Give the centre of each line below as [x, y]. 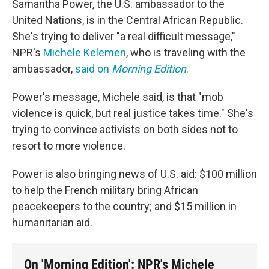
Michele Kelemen [85, 53]
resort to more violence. [69, 146]
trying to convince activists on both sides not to [125, 129]
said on [93, 69]
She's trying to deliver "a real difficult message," [124, 36]
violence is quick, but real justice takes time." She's [133, 113]
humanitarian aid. [52, 222]
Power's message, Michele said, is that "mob [118, 97]
